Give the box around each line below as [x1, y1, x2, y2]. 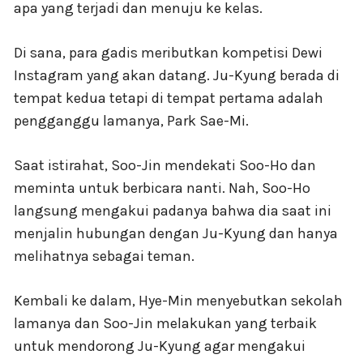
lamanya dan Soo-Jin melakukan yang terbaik [14, 314, 317, 332]
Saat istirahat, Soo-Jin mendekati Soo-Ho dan [14, 156, 316, 174]
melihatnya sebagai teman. [14, 246, 194, 265]
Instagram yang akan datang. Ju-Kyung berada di [14, 66, 340, 84]
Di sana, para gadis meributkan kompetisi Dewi [14, 43, 322, 62]
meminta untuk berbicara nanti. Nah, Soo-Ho [14, 178, 310, 197]
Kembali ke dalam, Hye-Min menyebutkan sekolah [14, 291, 343, 310]
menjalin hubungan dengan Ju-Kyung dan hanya [14, 224, 338, 242]
